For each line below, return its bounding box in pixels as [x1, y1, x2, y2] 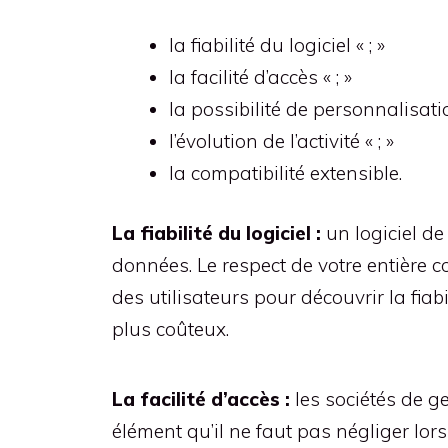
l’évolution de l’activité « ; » [169, 128, 394, 153]
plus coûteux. [112, 317, 229, 341]
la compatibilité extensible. [169, 160, 402, 185]
